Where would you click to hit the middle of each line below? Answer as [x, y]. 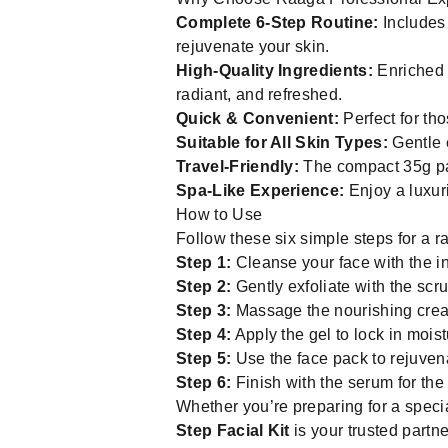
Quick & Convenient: [258, 118]
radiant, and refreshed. [259, 94]
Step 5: [204, 358]
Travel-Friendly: [238, 166]
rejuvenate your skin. [253, 46]
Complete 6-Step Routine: [277, 22]
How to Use [219, 214]
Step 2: [204, 286]
